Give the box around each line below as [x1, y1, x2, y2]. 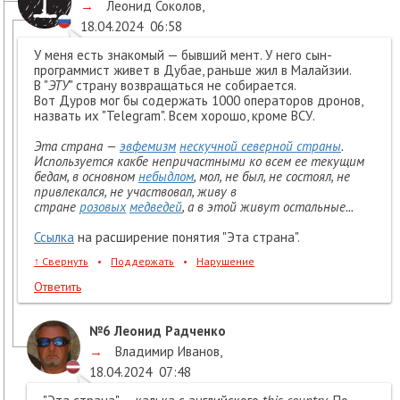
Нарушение [196, 254, 254, 269]
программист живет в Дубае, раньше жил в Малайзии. [34, 62, 352, 79]
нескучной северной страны [179, 137, 341, 155]
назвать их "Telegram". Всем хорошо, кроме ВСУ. [34, 107, 315, 125]
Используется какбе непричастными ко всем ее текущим [34, 153, 364, 171]
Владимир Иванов [112, 343, 220, 361]
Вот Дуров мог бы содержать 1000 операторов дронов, [34, 92, 362, 110]
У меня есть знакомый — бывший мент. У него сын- [34, 46, 332, 64]
